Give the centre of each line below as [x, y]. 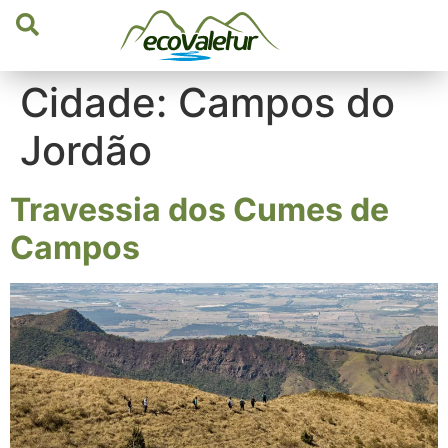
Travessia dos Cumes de [199, 209]
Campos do [286, 102]
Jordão [86, 150]
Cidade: [99, 102]
